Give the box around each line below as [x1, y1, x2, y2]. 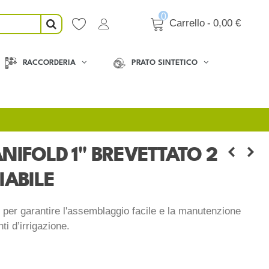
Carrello [169, 17, 205, 29]
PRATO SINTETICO [131, 59, 198, 67]
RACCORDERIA [22, 59, 76, 67]
